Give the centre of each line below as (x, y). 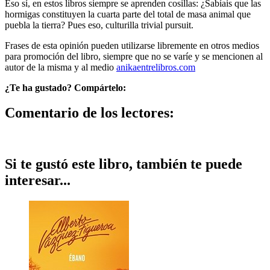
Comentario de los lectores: (89, 113)
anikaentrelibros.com (156, 67)
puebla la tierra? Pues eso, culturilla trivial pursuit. (99, 25)
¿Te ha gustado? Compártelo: (65, 87)
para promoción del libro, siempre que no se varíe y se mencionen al (134, 56)
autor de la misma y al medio (59, 67)
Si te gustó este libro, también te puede (124, 164)
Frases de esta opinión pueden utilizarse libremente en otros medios (132, 45)
